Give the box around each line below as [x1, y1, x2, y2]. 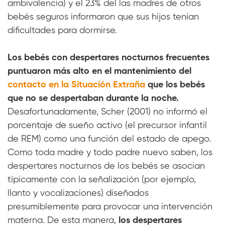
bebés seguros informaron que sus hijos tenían [8, 13, 199, 22]
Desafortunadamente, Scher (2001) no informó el [8, 107, 207, 117]
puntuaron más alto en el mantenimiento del [8, 67, 191, 76]
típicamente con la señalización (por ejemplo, [8, 175, 196, 185]
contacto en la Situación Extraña [8, 80, 145, 90]
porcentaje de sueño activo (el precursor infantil [8, 121, 207, 131]
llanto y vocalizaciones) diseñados [8, 189, 149, 198]
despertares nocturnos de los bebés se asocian [8, 162, 205, 171]
